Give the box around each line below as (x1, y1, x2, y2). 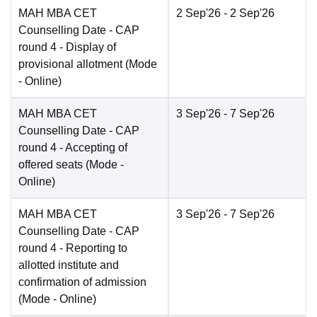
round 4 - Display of (18, 41, 116, 54)
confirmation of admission (18, 276, 146, 289)
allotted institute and (18, 259, 119, 272)
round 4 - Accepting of (18, 142, 127, 154)
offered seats (18, 158, 83, 171)
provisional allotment (18, 58, 122, 71)
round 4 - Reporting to (18, 242, 127, 255)
